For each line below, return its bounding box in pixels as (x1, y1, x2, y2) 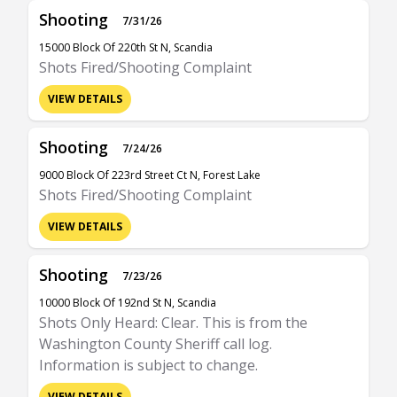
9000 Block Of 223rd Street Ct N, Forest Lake (39, 167, 261, 183)
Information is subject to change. (39, 355, 258, 375)
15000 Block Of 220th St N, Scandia (39, 40, 213, 55)
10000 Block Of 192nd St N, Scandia (39, 295, 216, 310)
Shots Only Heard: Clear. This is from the (39, 313, 307, 332)
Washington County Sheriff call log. (39, 334, 272, 354)
